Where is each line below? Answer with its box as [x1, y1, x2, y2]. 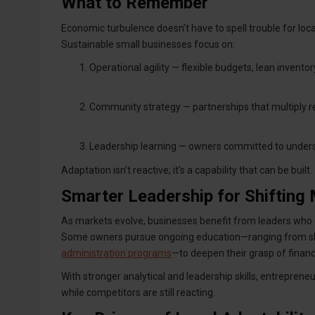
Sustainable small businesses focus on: [61, 38, 235, 50]
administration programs [61, 247, 172, 259]
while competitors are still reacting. [61, 287, 215, 299]
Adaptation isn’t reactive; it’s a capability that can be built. [61, 165, 312, 176]
